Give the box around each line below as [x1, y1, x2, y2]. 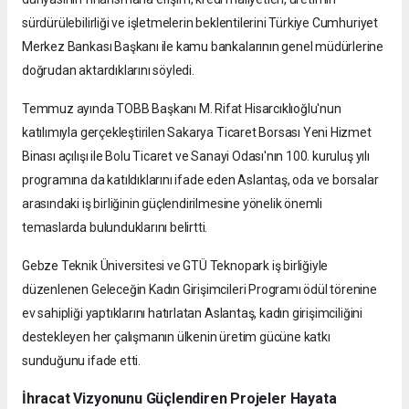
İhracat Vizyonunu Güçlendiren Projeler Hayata [22, 389, 337, 407]
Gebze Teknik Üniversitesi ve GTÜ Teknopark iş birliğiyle [22, 257, 329, 273]
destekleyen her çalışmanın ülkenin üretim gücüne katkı [22, 329, 330, 344]
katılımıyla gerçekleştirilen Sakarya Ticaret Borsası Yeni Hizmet [22, 124, 372, 140]
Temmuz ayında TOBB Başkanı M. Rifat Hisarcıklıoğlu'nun [22, 100, 341, 116]
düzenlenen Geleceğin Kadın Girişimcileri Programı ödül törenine [22, 281, 377, 297]
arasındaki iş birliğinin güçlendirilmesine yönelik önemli [22, 195, 323, 211]
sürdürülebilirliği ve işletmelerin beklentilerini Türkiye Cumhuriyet [22, 15, 378, 30]
